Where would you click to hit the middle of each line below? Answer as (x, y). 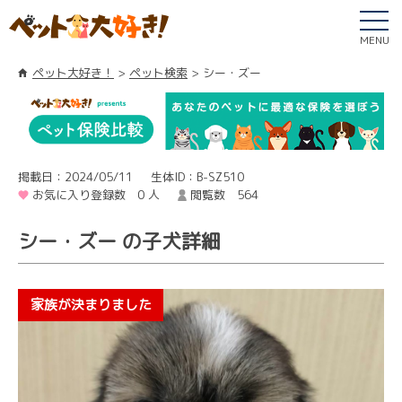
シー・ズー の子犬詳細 (119, 240)
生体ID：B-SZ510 (197, 176)
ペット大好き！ (73, 73)
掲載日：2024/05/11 (75, 176)
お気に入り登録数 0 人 (96, 194)
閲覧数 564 (224, 194)
